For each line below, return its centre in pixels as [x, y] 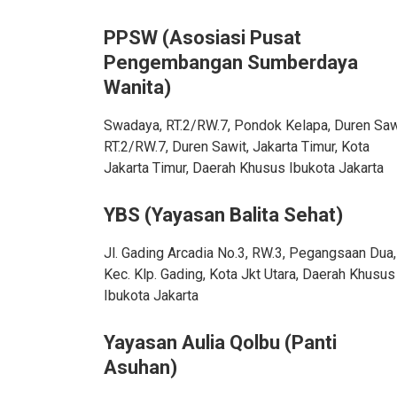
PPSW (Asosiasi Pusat [202, 38]
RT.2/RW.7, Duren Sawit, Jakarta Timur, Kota [237, 147]
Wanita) [137, 87]
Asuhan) [140, 367]
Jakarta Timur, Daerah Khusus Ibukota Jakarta [244, 168]
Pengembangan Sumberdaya [231, 62]
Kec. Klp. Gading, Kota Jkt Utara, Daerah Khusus [249, 274]
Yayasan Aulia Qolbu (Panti [220, 343]
